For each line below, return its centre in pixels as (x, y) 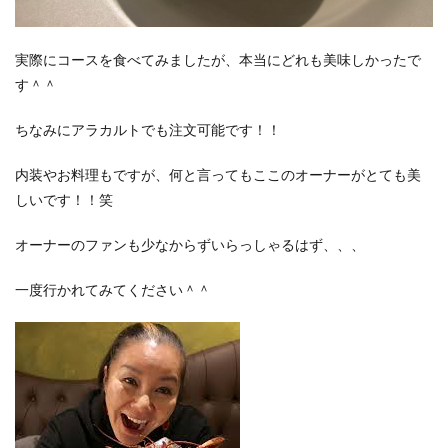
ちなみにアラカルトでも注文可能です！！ (148, 129)
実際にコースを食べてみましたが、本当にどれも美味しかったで (218, 59)
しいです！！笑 (64, 199)
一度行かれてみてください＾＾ (113, 289)
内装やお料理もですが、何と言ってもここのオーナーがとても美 (218, 174)
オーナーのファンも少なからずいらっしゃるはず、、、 (190, 244)
